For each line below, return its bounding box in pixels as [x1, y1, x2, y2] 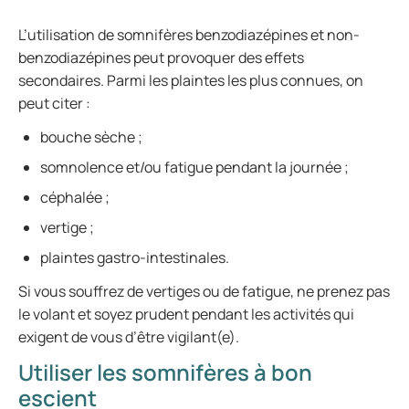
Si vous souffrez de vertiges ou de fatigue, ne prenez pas [18, 281, 390, 301]
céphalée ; [40, 187, 110, 207]
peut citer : [18, 93, 90, 113]
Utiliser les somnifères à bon [18, 357, 312, 387]
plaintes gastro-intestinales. [40, 247, 229, 267]
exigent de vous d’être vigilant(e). [18, 327, 239, 347]
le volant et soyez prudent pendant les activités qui [18, 304, 354, 324]
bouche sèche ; [40, 127, 142, 147]
